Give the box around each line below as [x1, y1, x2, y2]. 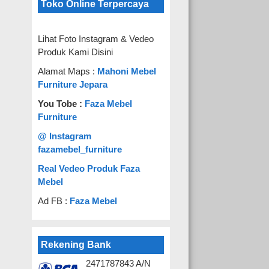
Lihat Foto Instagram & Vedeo [38, 34, 154, 44]
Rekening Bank [41, 240, 112, 250]
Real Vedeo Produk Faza [38, 163, 141, 174]
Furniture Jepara [38, 79, 108, 89]
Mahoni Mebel [97, 66, 157, 76]
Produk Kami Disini [38, 47, 113, 57]
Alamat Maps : [38, 66, 98, 76]
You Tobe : [38, 98, 85, 109]
